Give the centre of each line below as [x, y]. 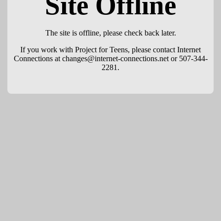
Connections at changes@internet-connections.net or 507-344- [110, 58]
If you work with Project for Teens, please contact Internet [110, 50]
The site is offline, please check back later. [110, 33]
